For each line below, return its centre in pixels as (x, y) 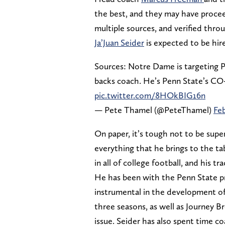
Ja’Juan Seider (119, 42)
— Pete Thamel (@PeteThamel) (154, 109)
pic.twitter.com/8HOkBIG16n (150, 95)
